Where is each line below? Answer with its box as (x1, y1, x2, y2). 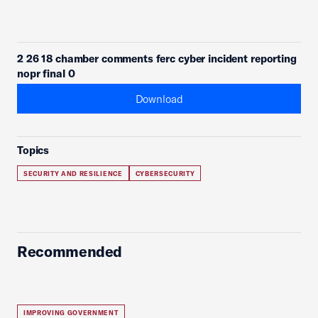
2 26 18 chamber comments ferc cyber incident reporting (17, 52, 297, 65)
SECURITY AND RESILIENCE (23, 170, 123, 177)
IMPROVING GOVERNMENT (23, 309, 119, 317)
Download (135, 92, 183, 106)
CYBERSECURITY (135, 170, 195, 177)
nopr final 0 (17, 67, 75, 80)
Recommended (17, 242, 123, 261)
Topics (17, 143, 50, 157)
